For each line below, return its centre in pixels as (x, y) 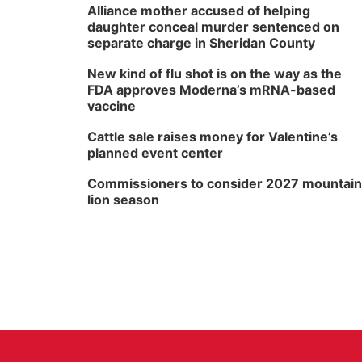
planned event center (155, 153)
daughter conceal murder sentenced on (213, 27)
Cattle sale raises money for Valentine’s (213, 137)
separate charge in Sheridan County (201, 43)
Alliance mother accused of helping (199, 11)
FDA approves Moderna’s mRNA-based (211, 90)
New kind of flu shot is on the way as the (215, 74)
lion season (123, 200)
